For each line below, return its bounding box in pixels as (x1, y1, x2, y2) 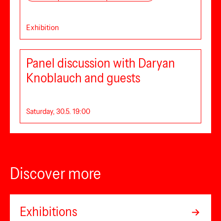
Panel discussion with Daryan (26, 55, 175, 71)
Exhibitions (20, 204, 77, 220)
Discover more (10, 164, 101, 183)
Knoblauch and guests (26, 70, 140, 86)
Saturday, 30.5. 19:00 (26, 106, 90, 116)
